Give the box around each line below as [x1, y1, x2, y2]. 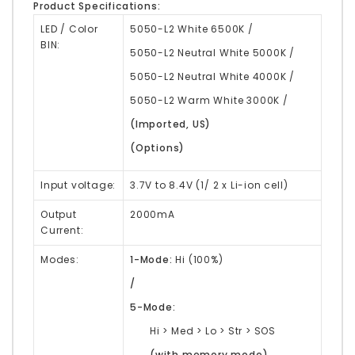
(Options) [130, 140, 185, 155]
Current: [40, 223, 84, 237]
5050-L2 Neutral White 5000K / [130, 45, 296, 59]
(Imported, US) [130, 116, 212, 131]
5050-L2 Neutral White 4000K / [130, 69, 296, 83]
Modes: [40, 252, 79, 266]
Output [40, 207, 77, 221]
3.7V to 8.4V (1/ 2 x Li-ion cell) [130, 177, 288, 192]
